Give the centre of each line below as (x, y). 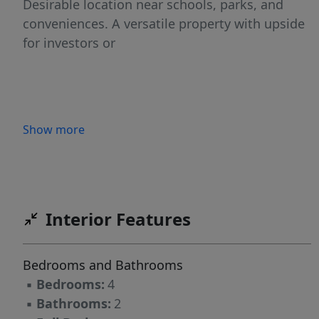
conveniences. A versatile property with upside (164, 24)
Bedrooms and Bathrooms (103, 265)
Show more (54, 130)
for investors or (69, 43)
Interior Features (118, 219)
